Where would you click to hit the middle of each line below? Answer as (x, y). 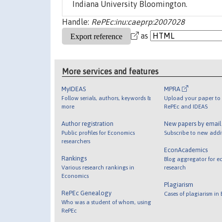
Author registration (88, 123)
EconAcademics (186, 150)
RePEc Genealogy (87, 193)
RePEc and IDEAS (186, 106)
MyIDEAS (74, 89)
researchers (76, 141)
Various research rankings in (98, 167)
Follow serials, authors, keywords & (106, 98)
